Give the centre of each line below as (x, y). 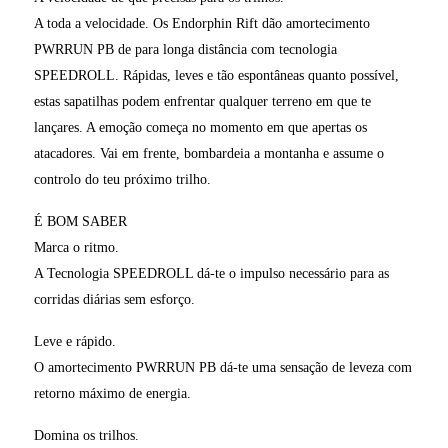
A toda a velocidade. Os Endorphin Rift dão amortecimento (201, 23)
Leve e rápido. (74, 341)
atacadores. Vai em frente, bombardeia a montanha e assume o (208, 153)
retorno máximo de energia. (112, 393)
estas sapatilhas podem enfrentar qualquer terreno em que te (202, 101)
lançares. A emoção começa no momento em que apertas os (200, 127)
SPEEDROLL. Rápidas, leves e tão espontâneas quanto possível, (216, 75)
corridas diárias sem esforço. (114, 299)
